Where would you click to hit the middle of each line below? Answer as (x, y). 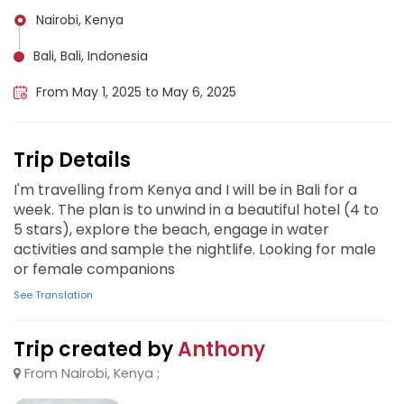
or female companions (96, 269)
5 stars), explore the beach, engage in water (171, 230)
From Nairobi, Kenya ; (90, 373)
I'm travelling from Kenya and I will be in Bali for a (185, 190)
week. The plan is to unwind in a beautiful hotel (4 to (196, 210)
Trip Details (72, 160)
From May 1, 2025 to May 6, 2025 (136, 92)
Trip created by (96, 349)
